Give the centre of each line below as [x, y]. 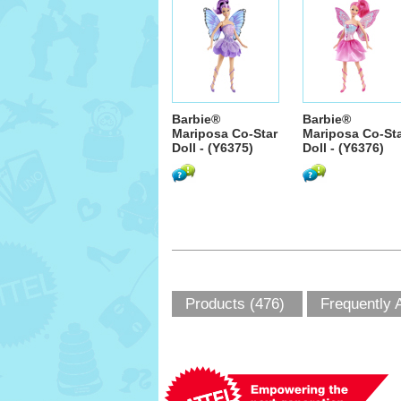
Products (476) [235, 304]
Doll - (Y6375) [213, 148]
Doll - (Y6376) [343, 148]
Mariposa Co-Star [225, 133]
